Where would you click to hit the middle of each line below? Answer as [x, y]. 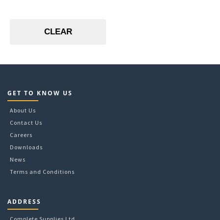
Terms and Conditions [42, 171]
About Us [23, 110]
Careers [21, 135]
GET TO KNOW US [40, 93]
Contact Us [26, 122]
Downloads [26, 147]
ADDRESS [24, 201]
